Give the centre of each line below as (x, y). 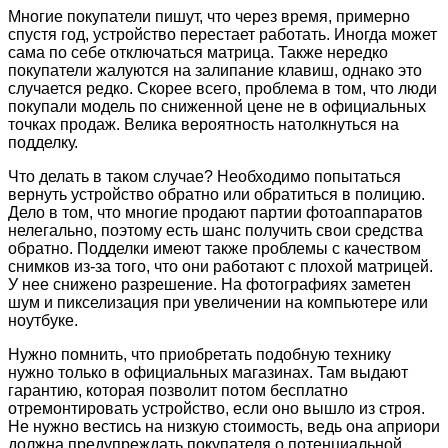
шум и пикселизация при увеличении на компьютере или (218, 303)
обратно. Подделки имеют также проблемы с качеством (214, 249)
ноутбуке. (43, 321)
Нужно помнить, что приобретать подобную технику (199, 355)
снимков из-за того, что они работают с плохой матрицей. (220, 267)
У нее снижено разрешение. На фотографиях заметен (209, 285)
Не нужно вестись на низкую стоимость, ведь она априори (224, 427)
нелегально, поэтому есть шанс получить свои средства (215, 231)
